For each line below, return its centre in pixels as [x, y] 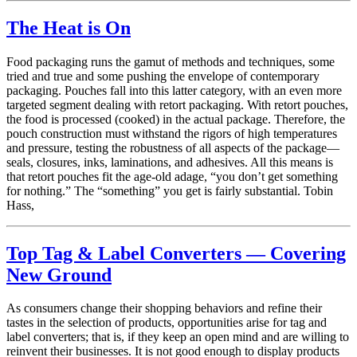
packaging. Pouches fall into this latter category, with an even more [174, 90]
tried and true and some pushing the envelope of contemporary [163, 76]
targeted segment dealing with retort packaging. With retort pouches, [177, 104]
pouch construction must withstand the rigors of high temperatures [172, 133]
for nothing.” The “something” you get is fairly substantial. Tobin [170, 190]
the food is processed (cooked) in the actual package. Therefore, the [176, 119]
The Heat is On [69, 27]
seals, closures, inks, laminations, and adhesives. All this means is [170, 162]
